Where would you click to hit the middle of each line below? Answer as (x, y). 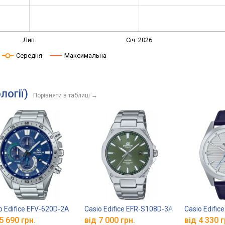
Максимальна (85, 55)
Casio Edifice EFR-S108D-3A (129, 209)
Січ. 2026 (139, 40)
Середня (29, 55)
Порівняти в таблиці (62, 95)
